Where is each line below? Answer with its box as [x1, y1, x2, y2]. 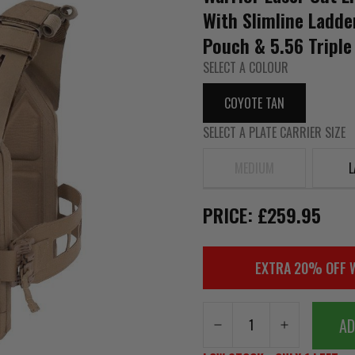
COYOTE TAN [223, 94, 284, 113]
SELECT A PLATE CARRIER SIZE [202, 123, 345, 142]
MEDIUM [234, 158, 274, 177]
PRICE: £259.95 [202, 200, 321, 229]
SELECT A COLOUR [202, 58, 288, 77]
